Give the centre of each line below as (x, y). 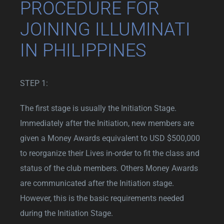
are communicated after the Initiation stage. (97, 183)
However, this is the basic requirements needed (102, 198)
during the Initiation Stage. (66, 213)
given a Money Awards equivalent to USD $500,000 (110, 138)
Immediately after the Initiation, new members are (107, 123)
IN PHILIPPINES (83, 50)
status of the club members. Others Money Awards (109, 168)
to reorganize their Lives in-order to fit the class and (110, 153)
